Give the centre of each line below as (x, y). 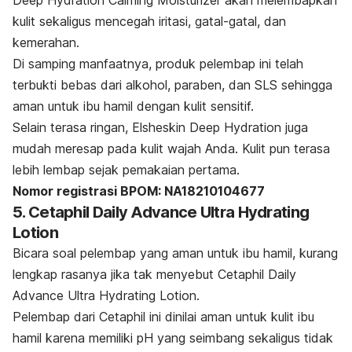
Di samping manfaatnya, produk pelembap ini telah (158, 63)
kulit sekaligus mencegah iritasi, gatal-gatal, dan (149, 21)
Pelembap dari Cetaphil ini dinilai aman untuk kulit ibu (163, 316)
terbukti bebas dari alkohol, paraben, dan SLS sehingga (172, 84)
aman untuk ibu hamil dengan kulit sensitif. (133, 106)
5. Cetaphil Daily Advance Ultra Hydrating (161, 212)
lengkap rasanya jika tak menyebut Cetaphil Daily (154, 274)
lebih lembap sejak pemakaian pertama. (126, 169)
